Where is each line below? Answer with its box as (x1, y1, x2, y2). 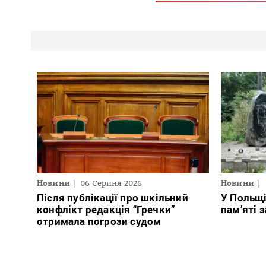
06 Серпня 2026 (80, 178, 142, 188)
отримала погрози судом (37, 214, 161, 228)
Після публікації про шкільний (37, 190, 188, 204)
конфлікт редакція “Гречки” (37, 202, 175, 216)
